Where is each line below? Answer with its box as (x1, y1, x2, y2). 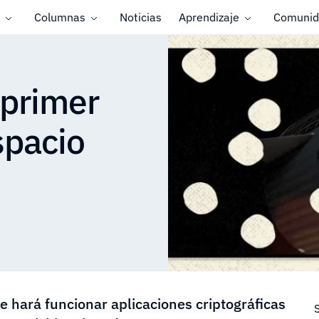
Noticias (119, 10, 162, 24)
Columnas (33, 10, 85, 24)
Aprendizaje (178, 10, 239, 24)
